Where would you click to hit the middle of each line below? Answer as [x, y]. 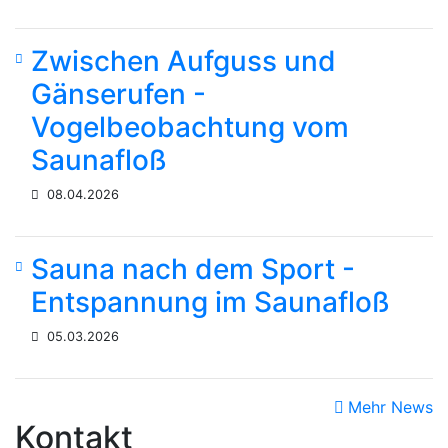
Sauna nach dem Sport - [193, 268]
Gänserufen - [118, 93]
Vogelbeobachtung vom [190, 126]
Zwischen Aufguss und [183, 60]
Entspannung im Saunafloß [210, 301]
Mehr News [390, 406]
